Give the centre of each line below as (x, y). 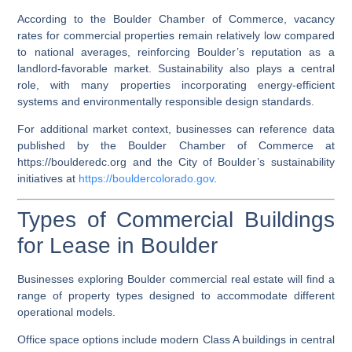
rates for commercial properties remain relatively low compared (176, 35)
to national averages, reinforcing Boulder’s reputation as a (176, 51)
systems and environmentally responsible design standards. (166, 101)
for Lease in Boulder (118, 245)
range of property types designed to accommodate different (176, 295)
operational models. (67, 312)
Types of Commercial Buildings (176, 219)
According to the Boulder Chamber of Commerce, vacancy (176, 18)
